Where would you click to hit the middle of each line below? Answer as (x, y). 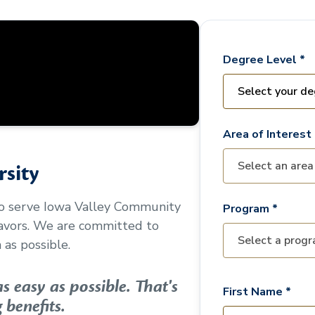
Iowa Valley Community (112, 207)
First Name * (257, 292)
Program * (250, 209)
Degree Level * (264, 60)
